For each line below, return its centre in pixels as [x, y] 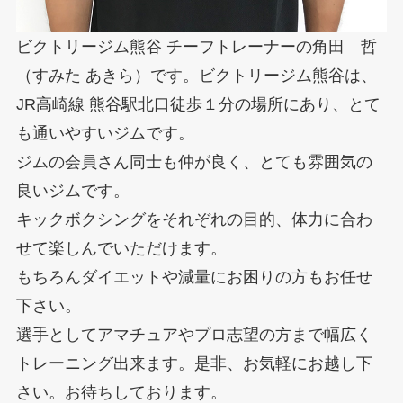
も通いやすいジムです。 [105, 133]
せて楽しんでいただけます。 [121, 248]
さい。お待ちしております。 [121, 392]
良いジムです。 [72, 190]
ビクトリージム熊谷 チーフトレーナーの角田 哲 [196, 46]
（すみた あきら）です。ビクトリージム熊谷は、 [196, 75]
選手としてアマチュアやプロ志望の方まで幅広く [194, 334]
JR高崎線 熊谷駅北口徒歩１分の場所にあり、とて [198, 104]
